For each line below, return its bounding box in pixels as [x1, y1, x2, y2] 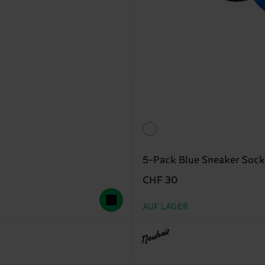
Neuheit [138, 227, 170, 248]
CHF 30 [142, 174, 178, 187]
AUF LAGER [142, 202, 189, 212]
